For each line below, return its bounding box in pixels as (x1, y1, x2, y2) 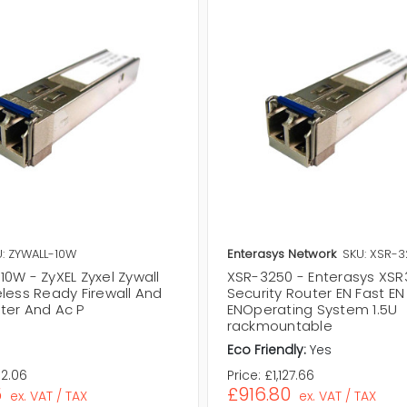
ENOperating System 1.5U (226, 300, 398, 320)
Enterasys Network (226, 245, 336, 263)
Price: (226, 366, 261, 385)
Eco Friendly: (226, 341, 306, 360)
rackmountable (226, 316, 333, 336)
